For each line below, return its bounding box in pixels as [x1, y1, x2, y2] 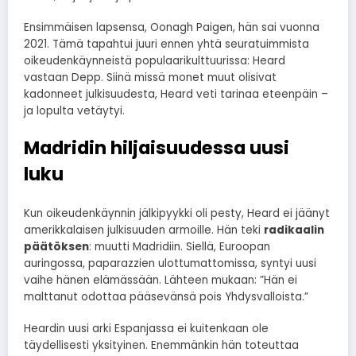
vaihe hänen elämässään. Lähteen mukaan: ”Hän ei [24, 273, 297, 288]
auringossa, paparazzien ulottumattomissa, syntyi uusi [24, 256, 316, 272]
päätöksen [24, 239, 89, 255]
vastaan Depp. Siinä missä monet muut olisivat [24, 70, 277, 86]
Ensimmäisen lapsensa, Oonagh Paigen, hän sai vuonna [24, 20, 319, 36]
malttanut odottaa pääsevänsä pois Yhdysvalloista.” [24, 289, 308, 305]
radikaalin [264, 222, 324, 238]
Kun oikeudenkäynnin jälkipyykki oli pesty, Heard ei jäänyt [24, 206, 330, 222]
